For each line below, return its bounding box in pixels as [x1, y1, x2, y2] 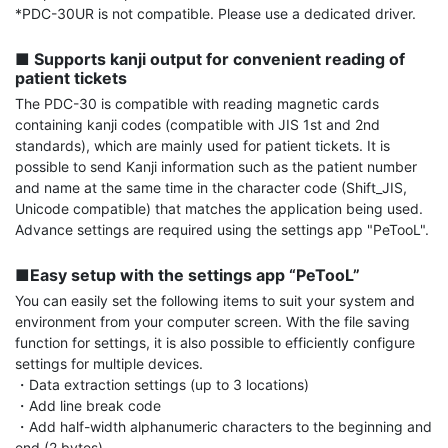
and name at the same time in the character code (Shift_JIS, [15, 179, 407, 197]
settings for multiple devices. [15, 355, 203, 373]
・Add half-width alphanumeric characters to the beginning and [15, 418, 432, 436]
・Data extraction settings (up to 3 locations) [15, 376, 309, 394]
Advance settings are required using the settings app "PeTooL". [15, 221, 429, 239]
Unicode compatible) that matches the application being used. [15, 200, 423, 218]
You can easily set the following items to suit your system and [15, 292, 415, 310]
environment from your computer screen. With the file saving [15, 313, 410, 331]
